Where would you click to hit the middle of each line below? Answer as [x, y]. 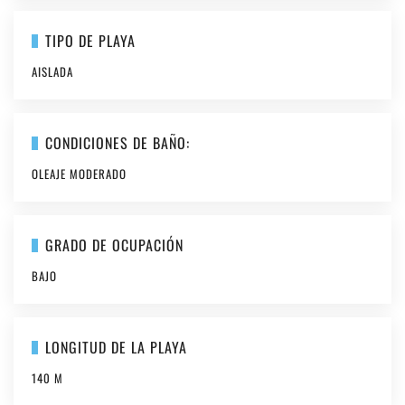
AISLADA [52, 71]
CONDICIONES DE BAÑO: [117, 143]
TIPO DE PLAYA [90, 41]
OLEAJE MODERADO [79, 174]
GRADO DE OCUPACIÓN [114, 245]
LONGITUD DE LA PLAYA [116, 347]
